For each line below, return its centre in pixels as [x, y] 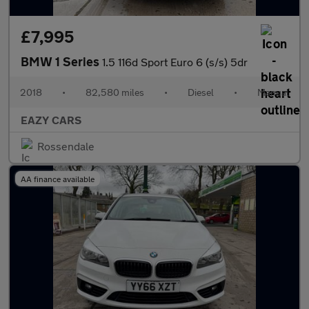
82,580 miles [115, 92]
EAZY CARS [51, 120]
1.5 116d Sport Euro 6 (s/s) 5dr [175, 62]
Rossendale [66, 146]
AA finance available [58, 179]
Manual [273, 92]
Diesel [201, 92]
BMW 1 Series [61, 61]
